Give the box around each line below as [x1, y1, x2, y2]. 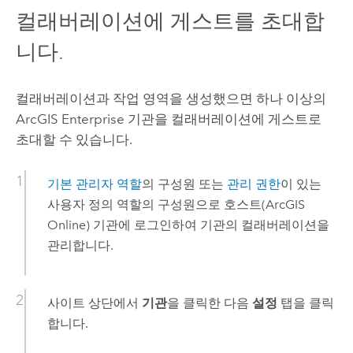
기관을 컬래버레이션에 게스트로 [124, 110, 321, 127]
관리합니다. [46, 237, 113, 253]
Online [46, 217, 86, 232]
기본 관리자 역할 [46, 176, 142, 191]
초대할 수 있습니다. [15, 131, 132, 147]
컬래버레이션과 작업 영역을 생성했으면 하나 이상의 [15, 90, 326, 106]
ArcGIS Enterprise [15, 110, 124, 127]
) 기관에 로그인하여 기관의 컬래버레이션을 [85, 217, 329, 232]
